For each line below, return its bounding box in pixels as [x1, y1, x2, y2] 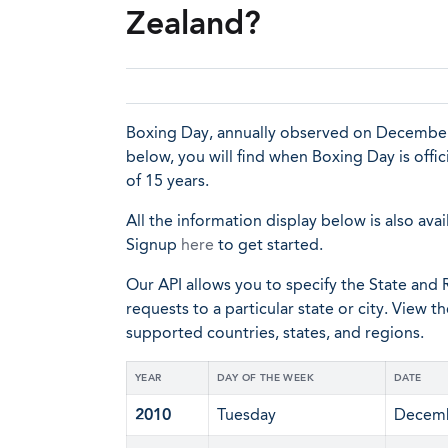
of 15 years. [126, 171, 209, 190]
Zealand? [126, 4, 261, 42]
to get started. [214, 235, 323, 254]
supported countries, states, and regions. [126, 323, 424, 342]
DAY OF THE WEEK [217, 372, 314, 384]
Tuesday [217, 405, 276, 424]
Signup [126, 235, 181, 254]
